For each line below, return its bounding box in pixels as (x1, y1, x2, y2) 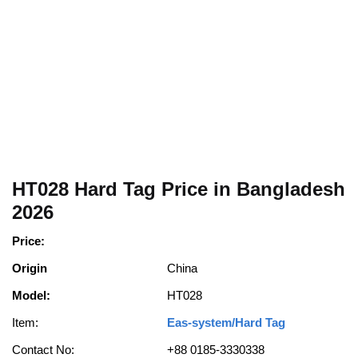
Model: (12, 288, 50, 302)
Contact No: (12, 342, 74, 356)
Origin (12, 261, 47, 275)
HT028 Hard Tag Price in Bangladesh (12, 177, 345, 200)
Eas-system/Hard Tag (167, 315, 285, 329)
